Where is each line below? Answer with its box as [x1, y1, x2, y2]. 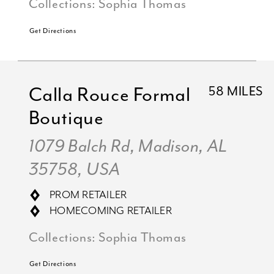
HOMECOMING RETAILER [50, 204, 172, 217]
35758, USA [28, 160, 120, 180]
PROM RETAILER [50, 188, 127, 201]
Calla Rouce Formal [28, 84, 191, 106]
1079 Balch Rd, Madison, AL [28, 136, 228, 157]
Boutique [28, 107, 104, 130]
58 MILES [209, 84, 264, 99]
